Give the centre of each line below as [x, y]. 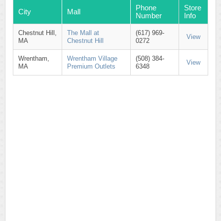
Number [149, 16]
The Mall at [83, 33]
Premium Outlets [91, 66]
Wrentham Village [92, 58]
